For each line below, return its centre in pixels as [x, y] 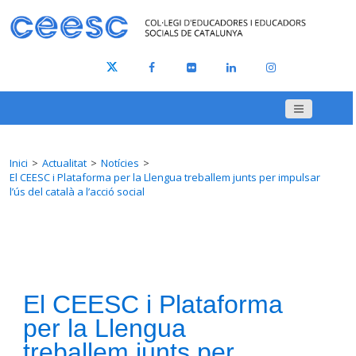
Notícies [120, 163]
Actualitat [64, 163]
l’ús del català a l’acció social [77, 192]
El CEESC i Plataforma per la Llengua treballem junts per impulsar [165, 178]
